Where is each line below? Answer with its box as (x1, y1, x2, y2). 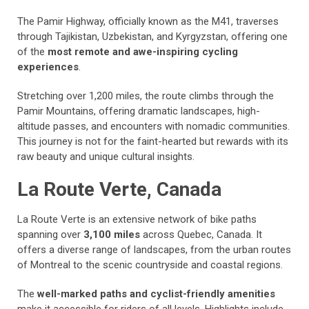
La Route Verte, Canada (17, 178, 221, 201)
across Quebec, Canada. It (143, 228, 262, 241)
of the (17, 46, 48, 58)
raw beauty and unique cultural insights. (17, 150, 195, 163)
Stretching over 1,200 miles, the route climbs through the (17, 90, 274, 102)
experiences (17, 61, 79, 73)
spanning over (17, 228, 83, 241)
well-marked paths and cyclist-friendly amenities (37, 288, 275, 300)
